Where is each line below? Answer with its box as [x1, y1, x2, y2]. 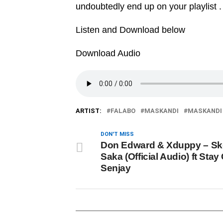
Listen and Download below [76, 25, 185, 35]
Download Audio [76, 48, 143, 58]
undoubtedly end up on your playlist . [76, 1, 222, 11]
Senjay [101, 163, 131, 173]
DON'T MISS [101, 131, 134, 137]
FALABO [111, 107, 135, 114]
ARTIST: [76, 107, 102, 114]
